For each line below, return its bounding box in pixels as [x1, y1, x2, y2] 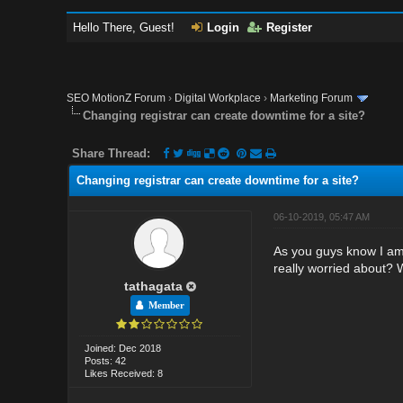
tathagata [123, 278, 183, 293]
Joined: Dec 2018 [85, 342, 162, 354]
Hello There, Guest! [73, 21, 179, 34]
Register [266, 21, 313, 34]
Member [142, 300, 184, 310]
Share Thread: [72, 146, 151, 160]
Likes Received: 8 [85, 367, 164, 379]
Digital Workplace [175, 92, 262, 104]
